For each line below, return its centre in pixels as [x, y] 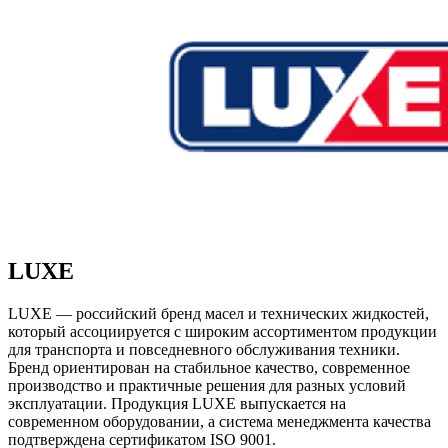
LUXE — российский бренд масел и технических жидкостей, [218, 313]
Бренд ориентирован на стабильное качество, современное [209, 367]
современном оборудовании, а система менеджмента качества [219, 421]
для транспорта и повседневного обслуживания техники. [204, 349]
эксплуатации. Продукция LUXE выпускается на [177, 403]
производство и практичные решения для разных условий [207, 385]
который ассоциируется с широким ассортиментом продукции [222, 331]
